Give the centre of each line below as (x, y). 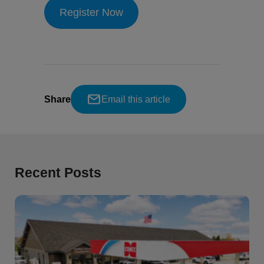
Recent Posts (58, 172)
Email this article (136, 99)
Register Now (91, 12)
